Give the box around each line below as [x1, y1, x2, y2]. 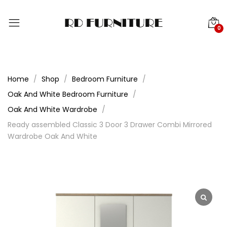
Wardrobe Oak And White [8, 131, 97, 141]
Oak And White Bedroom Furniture [8, 89, 128, 99]
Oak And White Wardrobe [8, 104, 97, 115]
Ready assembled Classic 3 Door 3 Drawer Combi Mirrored [8, 120, 212, 130]
